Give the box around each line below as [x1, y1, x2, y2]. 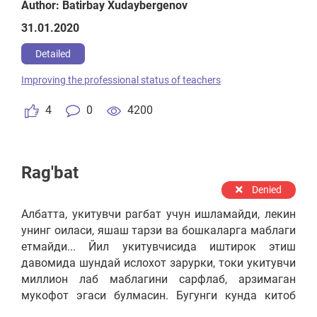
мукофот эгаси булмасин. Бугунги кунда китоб [21, 289, 296, 302]
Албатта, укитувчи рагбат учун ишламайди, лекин [21, 207, 296, 221]
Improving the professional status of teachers [21, 74, 221, 86]
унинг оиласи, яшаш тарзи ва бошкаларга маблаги [21, 224, 296, 237]
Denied [250, 184, 282, 195]
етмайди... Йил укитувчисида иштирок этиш [21, 240, 296, 253]
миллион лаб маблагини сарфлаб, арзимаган [21, 272, 296, 286]
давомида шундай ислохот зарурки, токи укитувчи [21, 256, 296, 270]
